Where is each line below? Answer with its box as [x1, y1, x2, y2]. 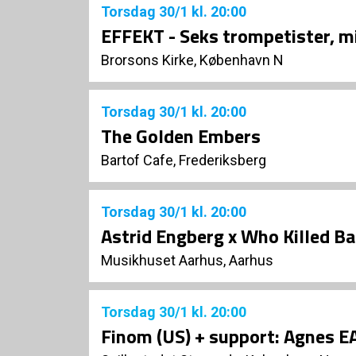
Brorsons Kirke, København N [101, 52, 284, 69]
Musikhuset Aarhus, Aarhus [101, 252, 273, 269]
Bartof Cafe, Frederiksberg [101, 152, 266, 169]
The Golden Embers [101, 122, 261, 151]
